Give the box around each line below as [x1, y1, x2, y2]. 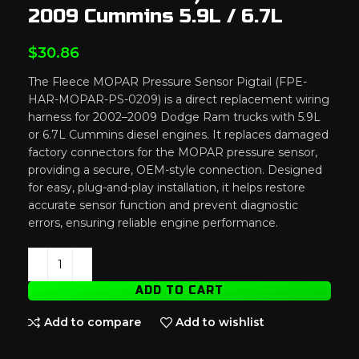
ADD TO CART [135, 283, 224, 297]
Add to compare [43, 315, 141, 330]
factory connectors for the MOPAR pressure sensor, [28, 144, 317, 159]
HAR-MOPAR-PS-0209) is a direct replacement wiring [28, 91, 329, 107]
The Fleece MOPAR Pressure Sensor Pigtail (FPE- [28, 74, 307, 89]
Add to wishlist [175, 315, 265, 330]
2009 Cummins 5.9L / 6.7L [28, 4, 283, 28]
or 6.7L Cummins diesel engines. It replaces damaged [28, 127, 329, 142]
